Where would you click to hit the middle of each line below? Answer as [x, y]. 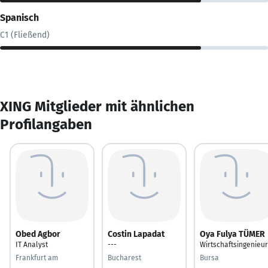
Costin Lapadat [136, 234]
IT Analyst [32, 244]
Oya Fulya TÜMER [232, 234]
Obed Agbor [38, 234]
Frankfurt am [37, 258]
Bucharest [124, 258]
